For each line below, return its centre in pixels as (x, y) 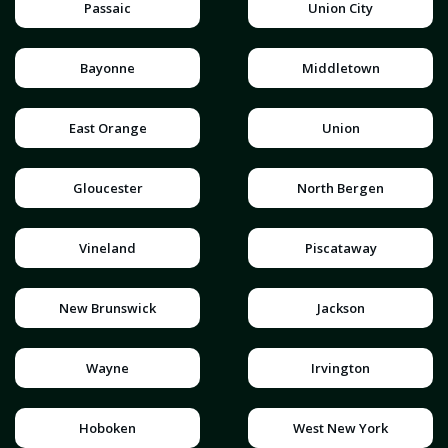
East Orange (107, 128)
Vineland (107, 248)
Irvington (340, 368)
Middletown (340, 68)
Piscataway (340, 248)
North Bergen (340, 188)
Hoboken (107, 428)
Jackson (340, 308)
